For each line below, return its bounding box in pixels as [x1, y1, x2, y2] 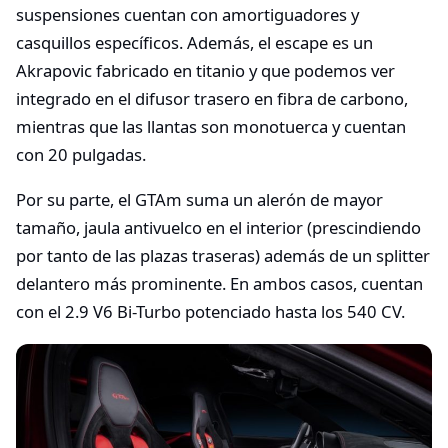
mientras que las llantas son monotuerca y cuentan [16, 114, 406, 138]
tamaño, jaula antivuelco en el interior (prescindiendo [16, 216, 421, 240]
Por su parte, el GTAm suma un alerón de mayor [16, 188, 383, 212]
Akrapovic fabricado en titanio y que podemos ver [16, 58, 395, 82]
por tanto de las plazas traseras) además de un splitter [16, 244, 430, 268]
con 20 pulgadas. [16, 142, 146, 166]
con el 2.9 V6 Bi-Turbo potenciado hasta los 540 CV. [16, 300, 405, 324]
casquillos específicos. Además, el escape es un [16, 30, 373, 54]
